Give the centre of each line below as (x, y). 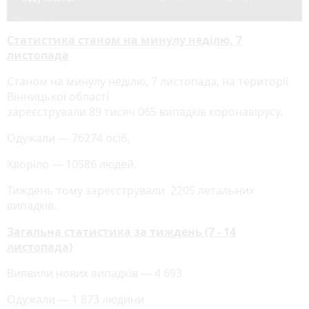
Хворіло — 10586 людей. (72, 165)
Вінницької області (58, 97)
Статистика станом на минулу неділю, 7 (124, 40)
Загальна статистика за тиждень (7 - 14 (121, 232)
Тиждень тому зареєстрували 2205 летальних (131, 191)
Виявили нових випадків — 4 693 (94, 273)
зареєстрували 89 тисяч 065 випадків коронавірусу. (145, 112)
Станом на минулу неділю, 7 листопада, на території (148, 82)
